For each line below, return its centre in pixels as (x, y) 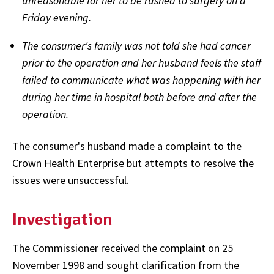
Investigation (62, 219)
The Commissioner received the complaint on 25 (123, 248)
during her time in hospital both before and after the (139, 97)
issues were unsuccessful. (71, 180)
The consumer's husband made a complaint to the (127, 146)
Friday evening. (57, 18)
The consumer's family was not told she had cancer (136, 46)
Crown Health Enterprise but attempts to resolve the (133, 163)
